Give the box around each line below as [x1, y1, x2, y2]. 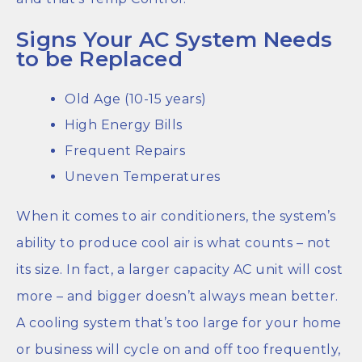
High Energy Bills [65, 116, 183, 133]
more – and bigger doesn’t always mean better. [16, 288, 339, 304]
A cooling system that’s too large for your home [16, 314, 342, 330]
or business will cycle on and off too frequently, [16, 341, 341, 357]
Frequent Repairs [65, 142, 185, 158]
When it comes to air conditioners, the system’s [16, 208, 336, 224]
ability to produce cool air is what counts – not [16, 234, 330, 250]
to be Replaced [16, 46, 183, 73]
